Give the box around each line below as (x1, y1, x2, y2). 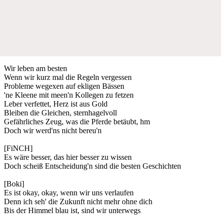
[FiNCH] (4, 144, 33, 152)
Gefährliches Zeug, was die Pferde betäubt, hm (4, 117, 150, 126)
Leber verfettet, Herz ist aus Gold (4, 99, 108, 108)
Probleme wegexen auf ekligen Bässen (4, 81, 124, 90)
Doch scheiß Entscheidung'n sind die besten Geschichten (4, 161, 181, 170)
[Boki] (4, 179, 24, 188)
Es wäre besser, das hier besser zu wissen (4, 152, 132, 161)
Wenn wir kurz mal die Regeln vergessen (4, 73, 132, 81)
